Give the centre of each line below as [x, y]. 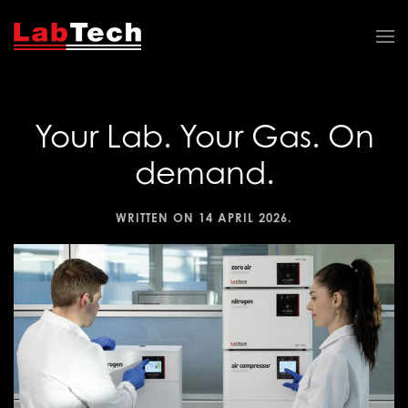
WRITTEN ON [157, 218]
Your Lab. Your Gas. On [204, 136]
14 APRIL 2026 [243, 218]
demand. [204, 173]
